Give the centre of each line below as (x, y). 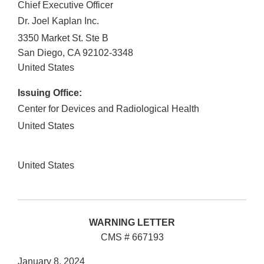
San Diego (40, 53)
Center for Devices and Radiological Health (108, 109)
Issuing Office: (50, 93)
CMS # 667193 (132, 237)
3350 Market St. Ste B (63, 38)
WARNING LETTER (132, 223)
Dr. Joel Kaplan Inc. (58, 21)
